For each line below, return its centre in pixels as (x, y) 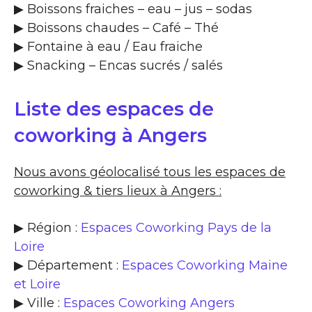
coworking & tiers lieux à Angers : (118, 190)
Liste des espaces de (114, 109)
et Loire (37, 284)
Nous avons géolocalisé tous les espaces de (150, 172)
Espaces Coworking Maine (205, 265)
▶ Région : (47, 227)
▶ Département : (68, 265)
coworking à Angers (110, 135)
